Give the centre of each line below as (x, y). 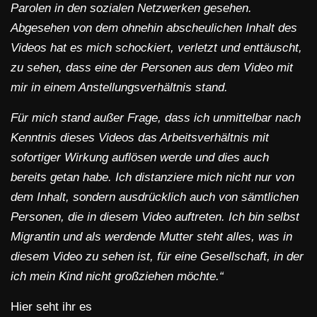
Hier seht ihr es (51, 307)
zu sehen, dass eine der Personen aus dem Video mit (152, 68)
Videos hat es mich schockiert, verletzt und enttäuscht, (156, 48)
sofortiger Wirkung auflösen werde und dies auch (140, 158)
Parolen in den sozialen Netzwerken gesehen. (131, 8)
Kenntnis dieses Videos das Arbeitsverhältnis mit (140, 138)
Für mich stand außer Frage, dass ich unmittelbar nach (156, 118)
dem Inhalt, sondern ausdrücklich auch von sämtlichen (155, 197)
